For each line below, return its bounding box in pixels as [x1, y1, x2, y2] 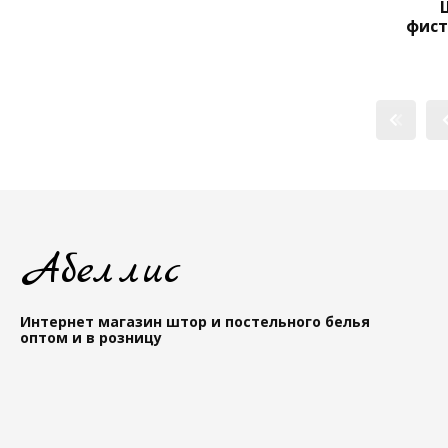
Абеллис [20, 244, 181, 299]
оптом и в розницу [20, 328, 162, 347]
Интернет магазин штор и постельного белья [20, 312, 370, 331]
